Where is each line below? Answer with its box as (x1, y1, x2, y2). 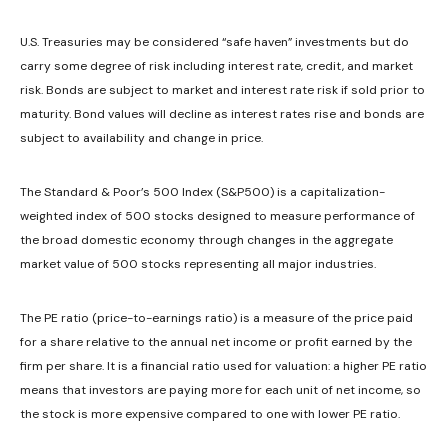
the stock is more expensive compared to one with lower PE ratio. (20, 405, 400, 422)
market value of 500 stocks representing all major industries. (20, 255, 376, 272)
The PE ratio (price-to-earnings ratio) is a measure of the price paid (20, 309, 413, 326)
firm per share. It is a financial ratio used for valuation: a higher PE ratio (20, 357, 427, 374)
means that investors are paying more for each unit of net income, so (20, 381, 421, 398)
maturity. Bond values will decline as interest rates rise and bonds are (20, 105, 424, 122)
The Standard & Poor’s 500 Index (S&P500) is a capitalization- (20, 183, 385, 200)
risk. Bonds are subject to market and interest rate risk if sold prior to (20, 81, 425, 98)
